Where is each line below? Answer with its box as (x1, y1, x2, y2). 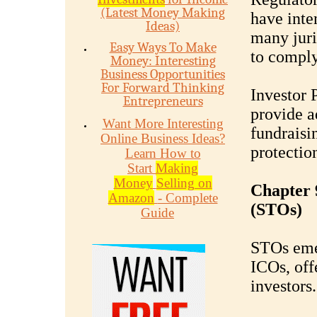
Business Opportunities (100, 67, 225, 82)
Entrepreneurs (122, 93, 203, 109)
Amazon (108, 190, 154, 205)
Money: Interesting (110, 53, 216, 69)
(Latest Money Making (100, 5, 225, 21)
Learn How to (125, 146, 201, 161)
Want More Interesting (102, 116, 224, 131)
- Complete (157, 190, 218, 205)
